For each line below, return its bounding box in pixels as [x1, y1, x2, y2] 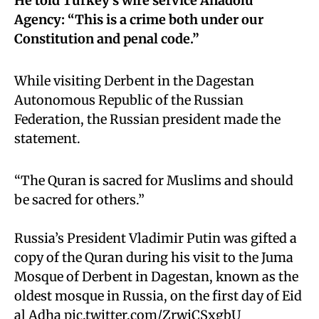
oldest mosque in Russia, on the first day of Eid [14, 288, 302, 304]
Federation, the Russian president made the [14, 111, 281, 127]
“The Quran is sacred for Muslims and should [14, 172, 293, 189]
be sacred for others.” [14, 192, 145, 208]
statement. [14, 130, 80, 147]
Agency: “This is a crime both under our [14, 11, 263, 28]
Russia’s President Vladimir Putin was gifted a [14, 230, 297, 246]
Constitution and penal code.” [14, 31, 199, 47]
